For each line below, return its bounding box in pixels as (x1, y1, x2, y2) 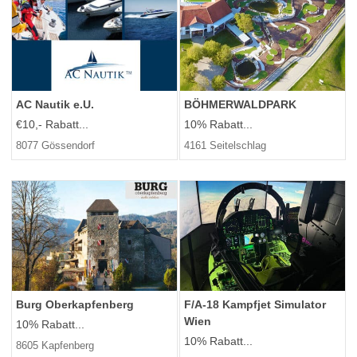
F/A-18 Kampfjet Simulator (184, 298, 326, 312)
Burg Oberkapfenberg (16, 298, 134, 312)
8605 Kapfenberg (16, 339, 94, 352)
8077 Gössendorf (16, 139, 95, 151)
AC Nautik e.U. (16, 97, 94, 111)
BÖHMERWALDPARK (184, 97, 296, 111)
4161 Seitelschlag (184, 139, 266, 151)
